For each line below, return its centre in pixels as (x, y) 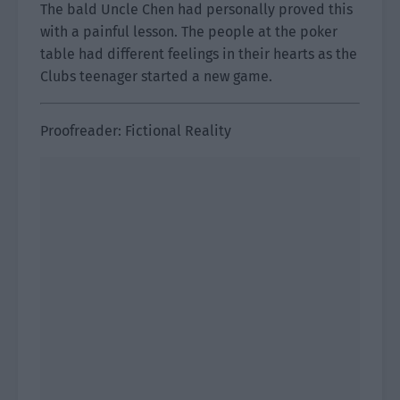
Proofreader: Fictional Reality (136, 131)
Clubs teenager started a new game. (156, 76)
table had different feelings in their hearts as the (199, 54)
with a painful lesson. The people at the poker (189, 32)
